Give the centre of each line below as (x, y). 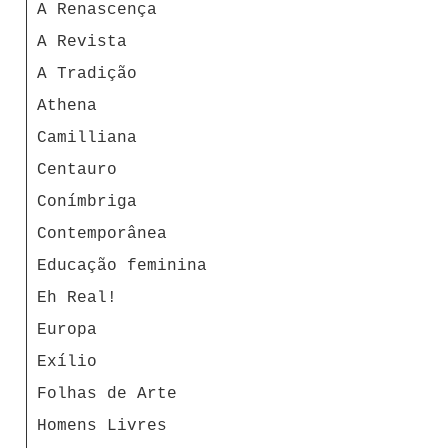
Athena (67, 105)
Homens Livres (102, 425)
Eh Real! (77, 297)
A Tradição (87, 73)
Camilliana (87, 137)
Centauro (77, 169)
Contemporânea (102, 233)
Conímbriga (87, 201)
